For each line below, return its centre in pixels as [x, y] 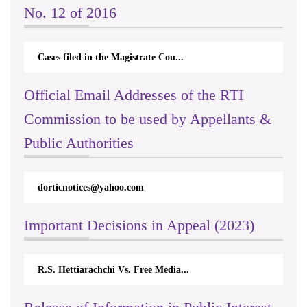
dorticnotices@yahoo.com [91, 187]
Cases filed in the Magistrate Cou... [111, 57]
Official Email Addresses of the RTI [134, 95]
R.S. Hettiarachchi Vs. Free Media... [113, 269]
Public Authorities [79, 143]
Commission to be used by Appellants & [148, 119]
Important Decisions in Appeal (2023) [139, 225]
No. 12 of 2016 [70, 12]
